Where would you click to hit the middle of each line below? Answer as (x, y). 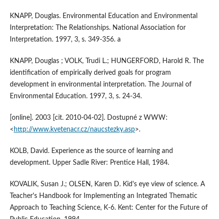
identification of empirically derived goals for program (90, 73)
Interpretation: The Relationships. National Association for (98, 28)
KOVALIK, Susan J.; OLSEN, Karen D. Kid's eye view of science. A (107, 185)
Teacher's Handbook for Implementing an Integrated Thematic (103, 196)
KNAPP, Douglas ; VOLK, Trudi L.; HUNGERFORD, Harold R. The (107, 61)
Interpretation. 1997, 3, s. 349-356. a (65, 40)
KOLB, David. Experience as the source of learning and (91, 151)
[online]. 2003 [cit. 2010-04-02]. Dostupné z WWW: (88, 118)
